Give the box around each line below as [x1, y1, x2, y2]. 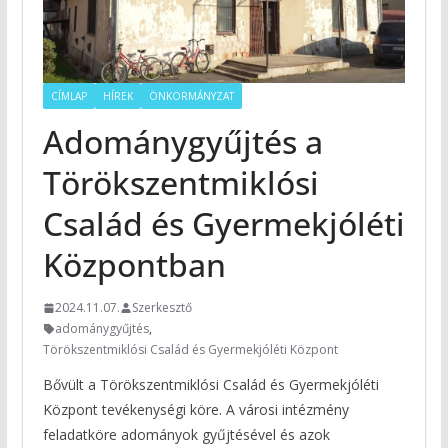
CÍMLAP [50, 89, 87, 104]
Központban [42, 243, 226, 287]
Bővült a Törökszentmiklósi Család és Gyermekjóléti [42, 375, 379, 395]
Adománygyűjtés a [42, 120, 323, 164]
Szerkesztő [131, 299, 192, 317]
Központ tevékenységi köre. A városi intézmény [42, 400, 349, 420]
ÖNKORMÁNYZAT [148, 89, 234, 104]
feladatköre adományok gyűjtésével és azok [42, 425, 330, 445]
